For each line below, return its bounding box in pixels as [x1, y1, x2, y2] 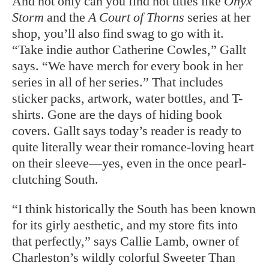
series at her [187, 9, 250, 25]
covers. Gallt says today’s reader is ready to [12, 122, 241, 138]
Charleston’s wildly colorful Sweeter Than [12, 249, 235, 265]
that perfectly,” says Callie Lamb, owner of [12, 233, 239, 249]
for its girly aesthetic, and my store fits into [12, 217, 238, 232]
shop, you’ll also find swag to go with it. [12, 25, 224, 41]
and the [44, 9, 88, 25]
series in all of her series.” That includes [12, 74, 223, 89]
